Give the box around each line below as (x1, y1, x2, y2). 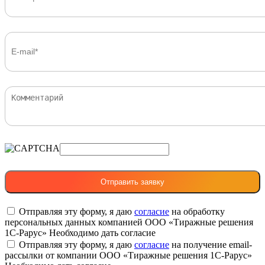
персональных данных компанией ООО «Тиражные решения (5, 216, 253, 227)
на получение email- (169, 239, 252, 250)
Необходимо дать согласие (49, 227, 156, 238)
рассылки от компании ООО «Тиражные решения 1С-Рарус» (5, 250, 252, 260)
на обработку (169, 206, 225, 216)
